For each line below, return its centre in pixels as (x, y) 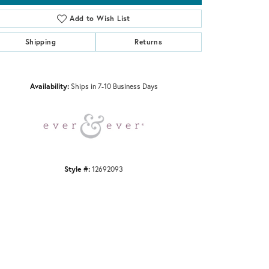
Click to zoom (154, 67)
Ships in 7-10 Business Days (114, 86)
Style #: (77, 168)
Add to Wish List (100, 18)
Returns (149, 41)
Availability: (49, 86)
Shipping (40, 41)
